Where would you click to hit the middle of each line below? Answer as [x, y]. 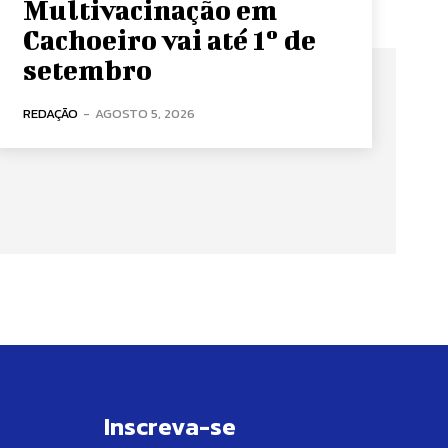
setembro [87, 69]
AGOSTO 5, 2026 [144, 113]
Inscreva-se [170, 426]
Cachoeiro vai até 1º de [169, 39]
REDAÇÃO [50, 113]
